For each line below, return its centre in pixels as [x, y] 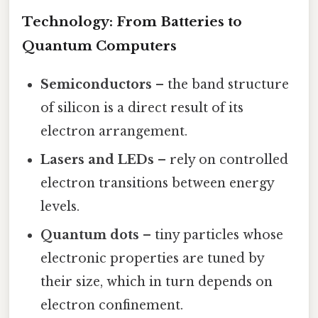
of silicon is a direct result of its [142, 108]
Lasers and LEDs [98, 159]
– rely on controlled [221, 159]
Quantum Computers [99, 45]
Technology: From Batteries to [132, 21]
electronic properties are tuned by [153, 258]
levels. [60, 206]
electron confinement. [112, 305]
